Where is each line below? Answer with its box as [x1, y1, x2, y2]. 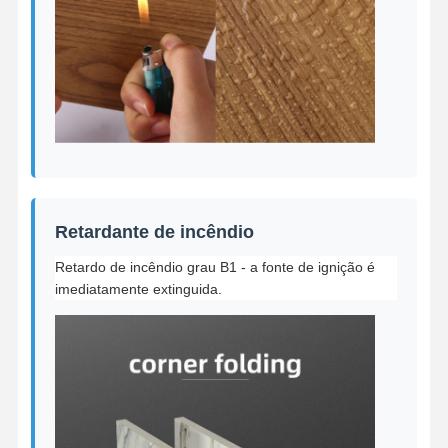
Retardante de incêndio [54, 222, 254, 243]
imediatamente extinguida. [54, 281, 222, 298]
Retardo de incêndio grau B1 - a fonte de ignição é [54, 259, 375, 276]
